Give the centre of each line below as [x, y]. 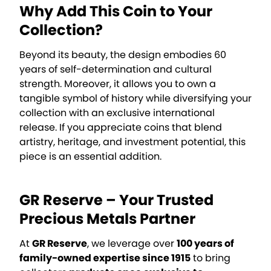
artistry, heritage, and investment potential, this [132, 142]
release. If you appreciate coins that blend [121, 127]
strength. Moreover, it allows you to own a [118, 83]
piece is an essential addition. [90, 156]
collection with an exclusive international [117, 113]
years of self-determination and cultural [116, 69]
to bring [211, 258]
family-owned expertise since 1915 [105, 258]
